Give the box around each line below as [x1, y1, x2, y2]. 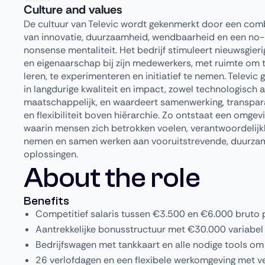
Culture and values [24, 1, 122, 17]
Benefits [24, 193, 69, 208]
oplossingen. [24, 147, 78, 160]
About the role [24, 161, 200, 194]
